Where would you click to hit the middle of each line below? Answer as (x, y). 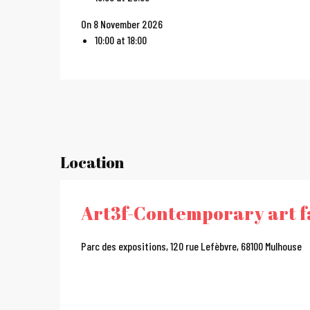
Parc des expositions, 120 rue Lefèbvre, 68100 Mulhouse (191, 246)
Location (92, 162)
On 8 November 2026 (122, 24)
